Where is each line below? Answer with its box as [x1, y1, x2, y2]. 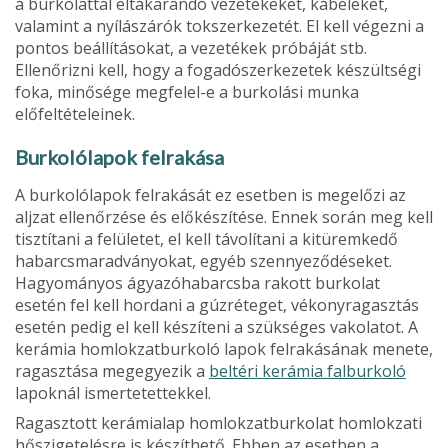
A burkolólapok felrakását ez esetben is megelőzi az [15, 184, 406, 207]
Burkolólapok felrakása [15, 145, 224, 170]
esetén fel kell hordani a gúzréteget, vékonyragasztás [15, 294, 419, 317]
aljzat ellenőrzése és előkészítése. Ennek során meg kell [15, 206, 433, 229]
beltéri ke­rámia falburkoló [209, 360, 406, 383]
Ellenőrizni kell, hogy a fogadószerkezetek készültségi [15, 59, 421, 82]
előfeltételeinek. [15, 103, 135, 126]
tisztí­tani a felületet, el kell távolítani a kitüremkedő [15, 228, 398, 251]
